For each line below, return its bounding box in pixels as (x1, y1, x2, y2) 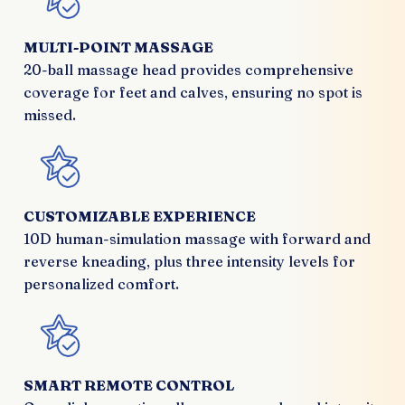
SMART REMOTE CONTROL (24, 376, 234, 395)
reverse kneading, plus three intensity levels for (24, 252, 355, 271)
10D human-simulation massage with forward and (24, 230, 371, 249)
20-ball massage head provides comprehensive (24, 61, 353, 80)
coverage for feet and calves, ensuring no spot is (24, 83, 363, 102)
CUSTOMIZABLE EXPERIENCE (24, 207, 256, 226)
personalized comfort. (24, 275, 179, 294)
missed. (24, 106, 76, 125)
